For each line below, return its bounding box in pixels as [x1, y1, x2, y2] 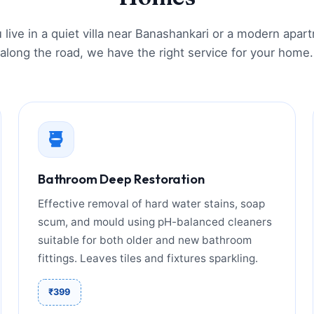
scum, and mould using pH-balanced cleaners [38, 215, 273, 229]
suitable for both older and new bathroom [38, 233, 252, 247]
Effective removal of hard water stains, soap [38, 197, 266, 211]
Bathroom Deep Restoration [38, 171, 205, 188]
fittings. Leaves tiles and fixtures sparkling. [38, 252, 259, 266]
